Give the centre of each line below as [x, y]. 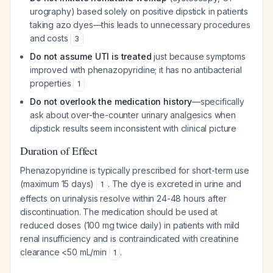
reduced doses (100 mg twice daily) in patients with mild [130, 225]
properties [52, 83]
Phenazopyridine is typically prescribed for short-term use [135, 170]
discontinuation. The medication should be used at [119, 212]
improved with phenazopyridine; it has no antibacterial [136, 70]
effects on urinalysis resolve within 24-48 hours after [123, 198]
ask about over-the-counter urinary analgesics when [133, 115]
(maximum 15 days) [58, 184]
